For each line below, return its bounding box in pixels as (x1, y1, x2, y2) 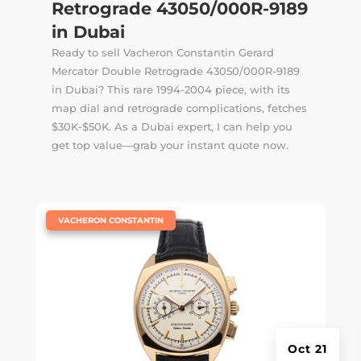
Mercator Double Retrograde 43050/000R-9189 (51, 64, 300, 78)
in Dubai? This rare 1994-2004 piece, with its (51, 83, 290, 97)
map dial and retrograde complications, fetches (51, 102, 307, 115)
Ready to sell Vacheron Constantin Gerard (51, 46, 274, 60)
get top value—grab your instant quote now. (51, 139, 288, 152)
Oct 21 (288, 342, 328, 357)
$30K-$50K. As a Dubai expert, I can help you (51, 120, 293, 134)
